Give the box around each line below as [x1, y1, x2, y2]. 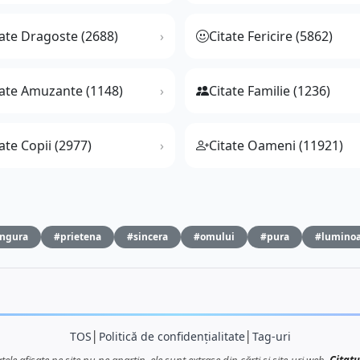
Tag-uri [252, 329, 291, 345]
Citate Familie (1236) [209, 82, 330, 100]
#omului [194, 230, 235, 244]
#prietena [54, 230, 101, 244]
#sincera [127, 230, 168, 244]
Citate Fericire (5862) [209, 27, 333, 46]
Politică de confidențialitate [98, 329, 245, 345]
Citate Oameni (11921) [209, 137, 343, 155]
